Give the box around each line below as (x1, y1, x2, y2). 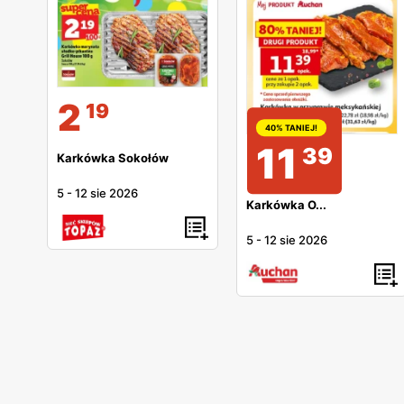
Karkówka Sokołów (57, 151, 169, 166)
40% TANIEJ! (265, 123, 317, 133)
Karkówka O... (246, 197, 326, 212)
